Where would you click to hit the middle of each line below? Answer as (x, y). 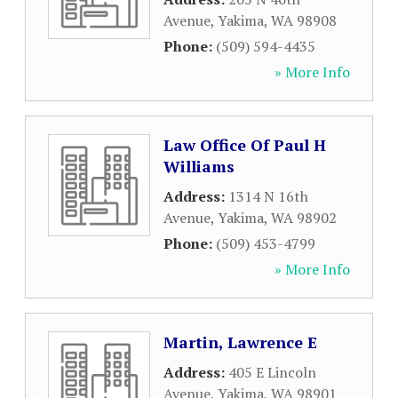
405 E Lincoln (272, 372)
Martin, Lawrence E (240, 342)
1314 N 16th (268, 196)
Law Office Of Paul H (245, 145)
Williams (199, 166)
